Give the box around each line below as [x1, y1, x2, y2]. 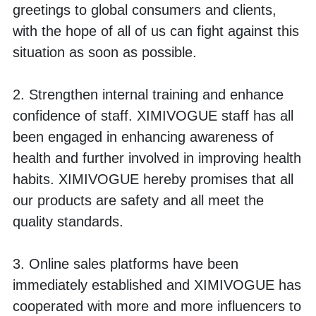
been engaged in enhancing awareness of [13, 129, 274, 145]
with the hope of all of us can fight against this [13, 23, 299, 39]
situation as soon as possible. [13, 44, 201, 60]
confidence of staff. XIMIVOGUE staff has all [13, 108, 293, 123]
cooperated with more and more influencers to [13, 298, 301, 314]
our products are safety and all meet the [13, 193, 264, 208]
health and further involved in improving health [13, 150, 301, 166]
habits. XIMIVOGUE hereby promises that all [13, 171, 293, 187]
